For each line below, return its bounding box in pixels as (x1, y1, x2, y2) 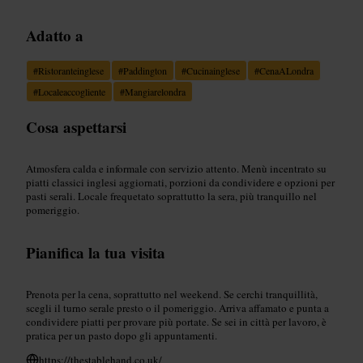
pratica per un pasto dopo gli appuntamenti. (26, 327, 217, 343)
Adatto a (26, 23, 83, 46)
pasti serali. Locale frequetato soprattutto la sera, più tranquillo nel (26, 188, 317, 203)
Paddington (123, 63, 167, 77)
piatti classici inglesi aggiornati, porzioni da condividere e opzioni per (26, 174, 335, 190)
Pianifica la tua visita (26, 241, 165, 263)
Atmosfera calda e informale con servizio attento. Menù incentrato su (26, 160, 327, 176)
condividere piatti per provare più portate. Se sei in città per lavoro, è (26, 314, 327, 329)
